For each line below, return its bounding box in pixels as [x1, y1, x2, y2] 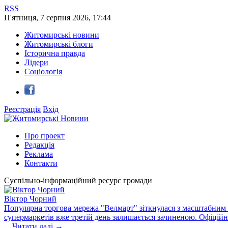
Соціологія [24, 67, 62, 76]
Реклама [24, 150, 53, 158]
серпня [46, 13, 70, 22]
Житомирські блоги [24, 40, 93, 48]
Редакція [24, 140, 54, 149]
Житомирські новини [24, 31, 99, 39]
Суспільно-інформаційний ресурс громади [4, 176, 152, 185]
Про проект [24, 131, 65, 140]
